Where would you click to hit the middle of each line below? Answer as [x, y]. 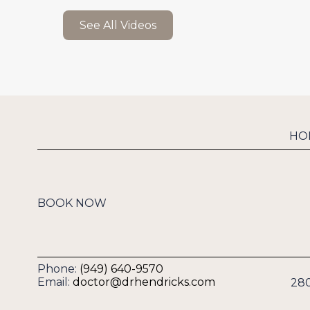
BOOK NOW [72, 203]
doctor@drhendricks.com [144, 282]
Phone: [58, 269]
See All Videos [118, 25]
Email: [55, 282]
